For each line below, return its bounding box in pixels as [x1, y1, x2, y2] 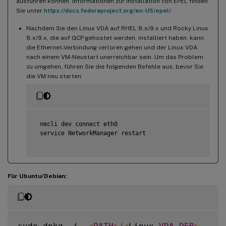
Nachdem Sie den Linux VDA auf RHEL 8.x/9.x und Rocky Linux [26, 24, 208, 32]
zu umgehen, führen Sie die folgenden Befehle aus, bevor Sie [26, 63, 203, 70]
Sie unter [16, 7, 44, 14]
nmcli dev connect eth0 [36, 120, 118, 128]
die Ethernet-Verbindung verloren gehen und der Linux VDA [26, 43, 197, 51]
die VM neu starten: [26, 72, 83, 80]
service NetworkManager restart [36, 129, 146, 137]
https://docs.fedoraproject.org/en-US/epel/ [44, 7, 171, 14]
